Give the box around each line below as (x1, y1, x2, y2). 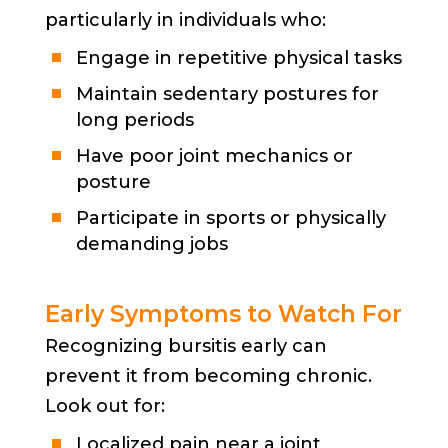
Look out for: (44, 394, 165, 417)
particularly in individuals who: (44, 8, 326, 31)
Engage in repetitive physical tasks (75, 46, 402, 69)
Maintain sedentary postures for (75, 82, 379, 105)
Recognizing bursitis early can (44, 334, 327, 357)
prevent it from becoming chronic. (44, 364, 372, 387)
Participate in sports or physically (75, 206, 386, 229)
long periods (75, 108, 194, 131)
